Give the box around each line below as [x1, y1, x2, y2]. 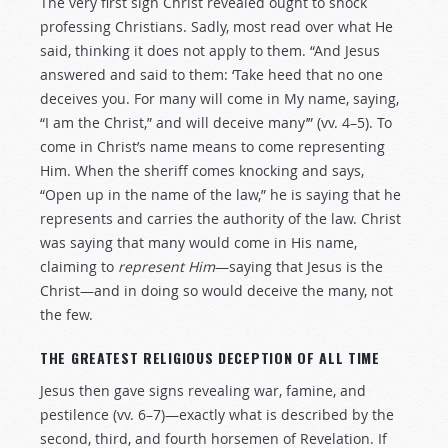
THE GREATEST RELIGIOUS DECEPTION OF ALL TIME [40, 347, 380, 368]
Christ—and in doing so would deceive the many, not [40, 281, 393, 300]
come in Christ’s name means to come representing [40, 137, 385, 156]
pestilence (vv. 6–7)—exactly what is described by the [40, 405, 394, 424]
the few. [40, 305, 93, 324]
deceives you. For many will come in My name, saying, [40, 89, 399, 108]
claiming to [40, 257, 118, 276]
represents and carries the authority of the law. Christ [40, 209, 401, 228]
